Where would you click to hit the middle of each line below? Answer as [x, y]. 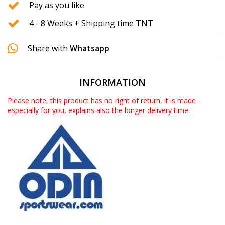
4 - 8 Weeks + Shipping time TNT [91, 23]
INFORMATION [113, 83]
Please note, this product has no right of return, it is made [102, 101]
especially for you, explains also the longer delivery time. [99, 110]
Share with [48, 48]
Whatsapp [90, 48]
